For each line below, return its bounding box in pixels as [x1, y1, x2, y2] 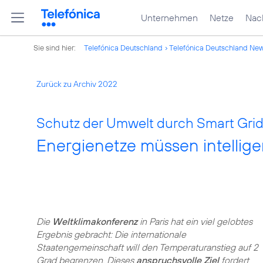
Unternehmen [141, 12, 198, 23]
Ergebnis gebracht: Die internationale [36, 228, 186, 240]
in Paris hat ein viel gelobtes [140, 215, 252, 227]
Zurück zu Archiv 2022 [36, 79, 117, 89]
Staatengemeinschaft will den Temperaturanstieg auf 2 [36, 241, 258, 253]
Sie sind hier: [33, 43, 77, 52]
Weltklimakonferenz [52, 215, 140, 227]
